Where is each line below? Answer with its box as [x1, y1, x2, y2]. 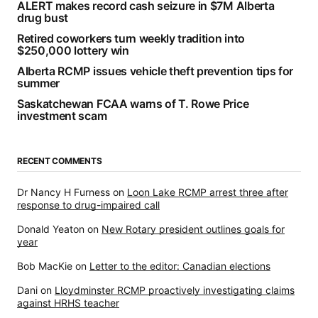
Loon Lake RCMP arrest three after [127, 186, 288, 199]
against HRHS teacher [17, 297, 119, 309]
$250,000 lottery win [17, 43, 129, 58]
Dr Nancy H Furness [17, 186, 110, 199]
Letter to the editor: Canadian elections [89, 260, 270, 273]
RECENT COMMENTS [17, 155, 102, 167]
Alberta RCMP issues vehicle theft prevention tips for [17, 64, 294, 79]
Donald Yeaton [17, 223, 84, 236]
